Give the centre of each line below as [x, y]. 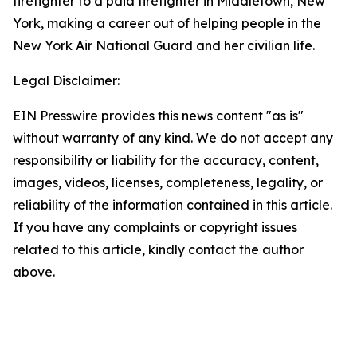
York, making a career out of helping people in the [167, 23]
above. [34, 272]
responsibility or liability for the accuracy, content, [166, 160]
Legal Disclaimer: [66, 80]
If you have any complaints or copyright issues [155, 227]
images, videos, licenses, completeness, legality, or [168, 182]
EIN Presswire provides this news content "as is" [158, 116]
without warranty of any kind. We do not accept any [173, 138]
